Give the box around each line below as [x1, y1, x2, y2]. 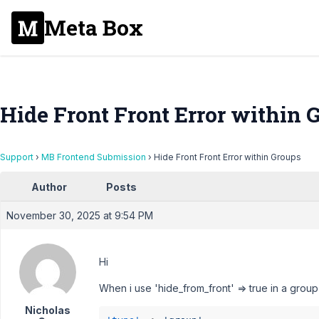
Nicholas [24, 304, 70, 316]
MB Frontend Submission [41, 152, 146, 162]
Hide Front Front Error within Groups [154, 152, 301, 162]
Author [31, 181, 67, 193]
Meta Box [44, 14, 143, 41]
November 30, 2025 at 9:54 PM [6, 209, 153, 221]
